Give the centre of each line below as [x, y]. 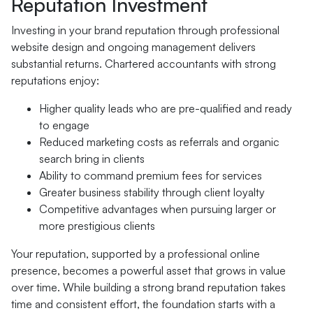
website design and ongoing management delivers [133, 47]
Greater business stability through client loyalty [152, 192]
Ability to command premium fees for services [151, 175]
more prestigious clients [97, 226]
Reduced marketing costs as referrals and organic [159, 142]
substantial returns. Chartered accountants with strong [144, 64]
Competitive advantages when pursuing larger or [158, 209]
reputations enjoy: [55, 80]
